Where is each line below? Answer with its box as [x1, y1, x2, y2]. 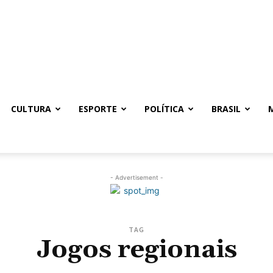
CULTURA [11, 103, 51, 115]
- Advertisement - [110, 174, 163, 181]
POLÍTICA [144, 103, 184, 115]
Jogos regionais [36, 234, 237, 266]
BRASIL [211, 103, 241, 115]
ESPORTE [79, 103, 117, 115]
